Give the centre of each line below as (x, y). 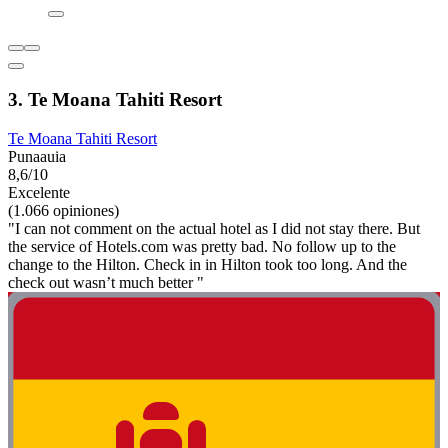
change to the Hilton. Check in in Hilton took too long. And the (207, 264)
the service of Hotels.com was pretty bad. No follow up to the (202, 246)
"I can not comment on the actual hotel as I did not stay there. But (214, 228)
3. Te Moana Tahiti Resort (115, 100)
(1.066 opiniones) (63, 210)
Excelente (39, 192)
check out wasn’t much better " (106, 282)
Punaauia (37, 156)
